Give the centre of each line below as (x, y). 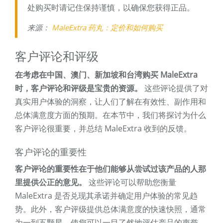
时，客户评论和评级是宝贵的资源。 (79, 88)
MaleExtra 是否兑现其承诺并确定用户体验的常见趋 (106, 196)
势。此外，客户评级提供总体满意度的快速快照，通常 (111, 209)
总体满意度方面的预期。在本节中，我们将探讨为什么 (111, 115)
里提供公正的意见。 (51, 182)
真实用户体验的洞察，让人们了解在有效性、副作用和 (111, 102)
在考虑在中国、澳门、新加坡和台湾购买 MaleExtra (106, 75)
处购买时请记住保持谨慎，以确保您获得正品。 (111, 8)
